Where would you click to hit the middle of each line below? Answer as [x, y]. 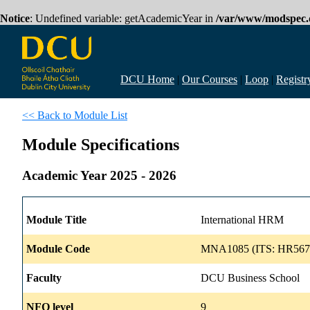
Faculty [44, 277]
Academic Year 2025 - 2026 [99, 175]
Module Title [56, 219]
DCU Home [147, 79]
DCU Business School [250, 277]
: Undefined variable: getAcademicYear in [123, 18]
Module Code [58, 248]
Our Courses [210, 79]
